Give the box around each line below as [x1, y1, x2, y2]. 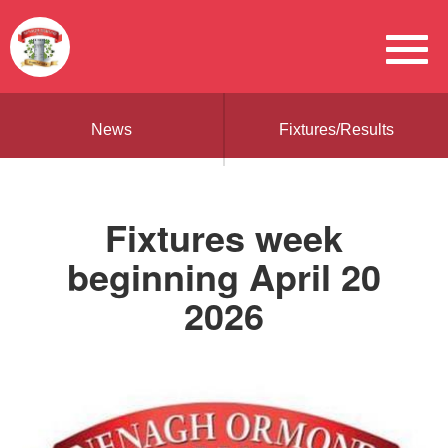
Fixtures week [105, 211, 343, 263]
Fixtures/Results [279, 121, 394, 138]
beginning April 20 [67, 250, 381, 302]
